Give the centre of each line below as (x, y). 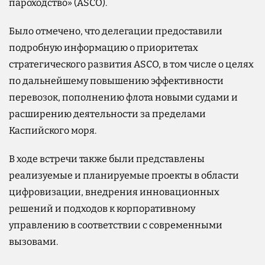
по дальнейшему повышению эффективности (116, 80)
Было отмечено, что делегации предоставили (116, 31)
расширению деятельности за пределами (107, 114)
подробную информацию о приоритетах (104, 47)
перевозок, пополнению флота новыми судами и (123, 97)
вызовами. (33, 241)
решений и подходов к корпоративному (102, 208)
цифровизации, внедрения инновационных (114, 192)
